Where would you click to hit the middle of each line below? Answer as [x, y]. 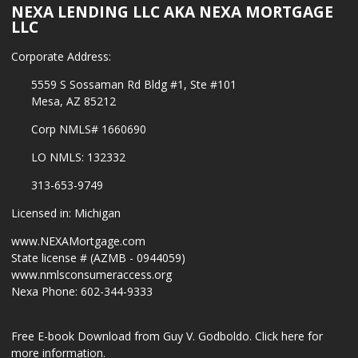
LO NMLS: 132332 [78, 157]
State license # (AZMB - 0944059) [98, 258]
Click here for [289, 336]
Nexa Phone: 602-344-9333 [82, 292]
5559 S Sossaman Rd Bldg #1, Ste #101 [133, 85]
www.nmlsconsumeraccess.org [91, 275]
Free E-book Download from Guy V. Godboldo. [133, 336]
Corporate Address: [61, 57]
